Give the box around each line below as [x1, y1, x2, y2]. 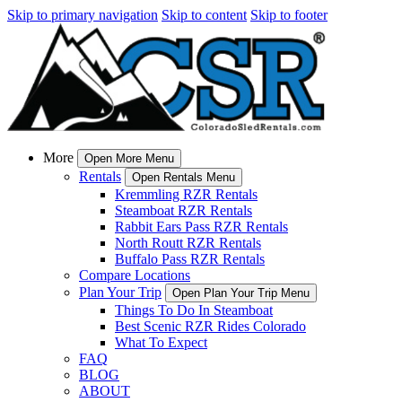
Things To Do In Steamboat [115, 302, 273, 318]
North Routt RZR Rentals [115, 235, 261, 250]
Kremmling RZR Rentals [115, 187, 258, 202]
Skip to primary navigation [7, 7, 158, 22]
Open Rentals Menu [132, 170, 235, 184]
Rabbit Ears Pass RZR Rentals [115, 219, 288, 234]
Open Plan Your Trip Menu [172, 286, 310, 300]
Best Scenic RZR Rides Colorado [115, 319, 306, 334]
